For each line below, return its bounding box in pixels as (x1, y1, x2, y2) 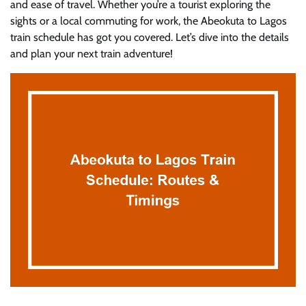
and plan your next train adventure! (10, 46, 173, 60)
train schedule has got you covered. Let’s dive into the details (10, 30, 289, 44)
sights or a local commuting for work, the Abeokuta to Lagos (10, 14, 287, 27)
